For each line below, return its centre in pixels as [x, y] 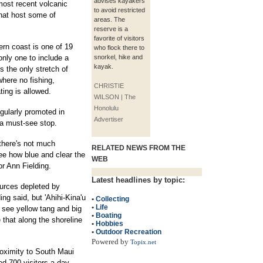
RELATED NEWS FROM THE [139, 148]
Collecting [112, 199]
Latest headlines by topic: [138, 180]
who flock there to [119, 48]
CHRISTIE [109, 86]
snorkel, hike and [118, 57]
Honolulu [106, 108]
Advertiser [109, 119]
